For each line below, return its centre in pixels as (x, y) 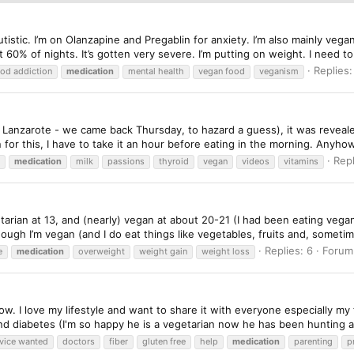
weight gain (163, 251)
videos (256, 161)
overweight (102, 251)
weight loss (226, 251)
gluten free (164, 341)
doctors (79, 341)
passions (126, 161)
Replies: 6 (289, 250)
